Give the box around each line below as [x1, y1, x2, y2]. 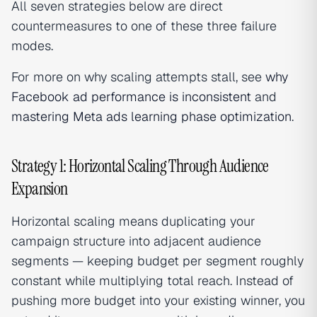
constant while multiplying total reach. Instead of [11, 272, 294, 289]
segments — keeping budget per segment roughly [11, 253, 304, 269]
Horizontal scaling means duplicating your [11, 213, 255, 229]
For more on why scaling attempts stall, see [11, 69, 265, 85]
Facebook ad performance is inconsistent [11, 88, 251, 105]
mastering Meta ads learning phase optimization [11, 108, 292, 125]
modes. [11, 38, 53, 54]
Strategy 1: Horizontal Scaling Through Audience [11, 155, 269, 177]
